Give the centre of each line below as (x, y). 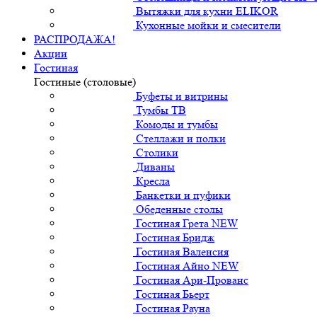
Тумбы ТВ (161, 110)
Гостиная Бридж (175, 237)
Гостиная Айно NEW (187, 265)
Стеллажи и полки (181, 138)
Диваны (155, 166)
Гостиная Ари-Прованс (192, 279)
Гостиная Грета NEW (187, 223)
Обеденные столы (179, 209)
